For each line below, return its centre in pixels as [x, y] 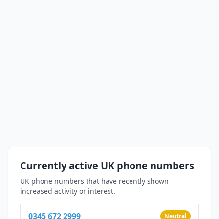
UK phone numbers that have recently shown [94, 181]
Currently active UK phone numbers [107, 165]
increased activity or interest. [68, 191]
